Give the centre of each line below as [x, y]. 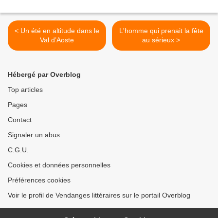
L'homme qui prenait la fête [161, 31]
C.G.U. [18, 150]
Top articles [25, 90]
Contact [20, 120]
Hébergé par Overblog [44, 75]
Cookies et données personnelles [59, 165]
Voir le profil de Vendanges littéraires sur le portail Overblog [99, 195]
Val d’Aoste [57, 40]
